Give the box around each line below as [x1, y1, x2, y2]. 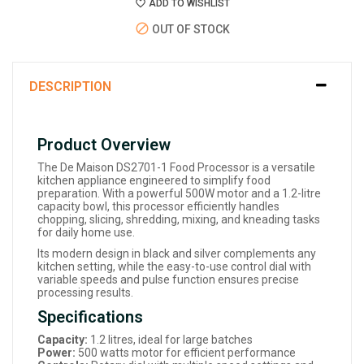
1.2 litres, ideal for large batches [88, 333, 253, 347]
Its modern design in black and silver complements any [37, 247, 316, 261]
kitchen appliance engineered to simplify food [37, 174, 271, 188]
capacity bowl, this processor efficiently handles [37, 200, 279, 214]
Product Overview [37, 135, 171, 155]
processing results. [37, 286, 133, 300]
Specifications [37, 307, 143, 327]
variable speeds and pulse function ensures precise [37, 273, 299, 287]
